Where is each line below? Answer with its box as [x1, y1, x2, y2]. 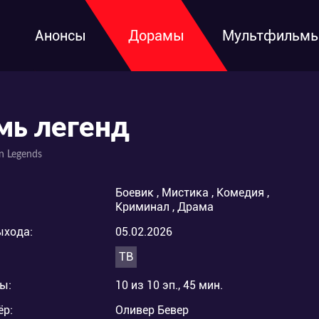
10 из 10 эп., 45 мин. [115, 278, 223, 292]
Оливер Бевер [115, 303, 189, 317]
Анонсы [34, 27, 86, 44]
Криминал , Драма [115, 200, 214, 214]
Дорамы [128, 27, 184, 44]
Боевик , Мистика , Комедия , [115, 186, 269, 199]
